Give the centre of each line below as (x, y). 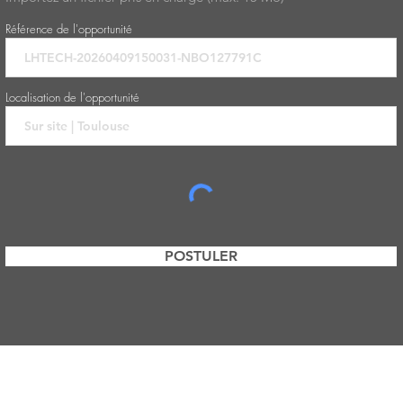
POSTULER (201, 256)
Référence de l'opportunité (69, 29)
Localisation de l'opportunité (72, 97)
